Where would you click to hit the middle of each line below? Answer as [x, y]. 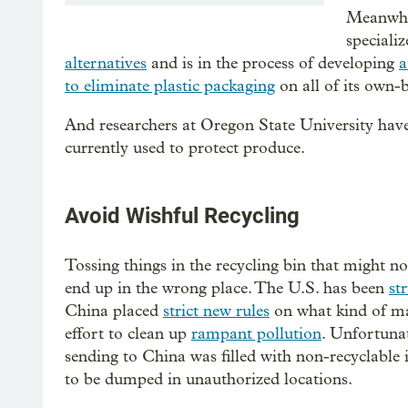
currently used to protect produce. [185, 148]
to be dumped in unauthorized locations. [209, 379]
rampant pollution [256, 333]
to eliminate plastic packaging [170, 86]
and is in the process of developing [273, 63]
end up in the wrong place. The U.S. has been [227, 288]
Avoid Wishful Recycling [182, 215]
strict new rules [216, 311]
